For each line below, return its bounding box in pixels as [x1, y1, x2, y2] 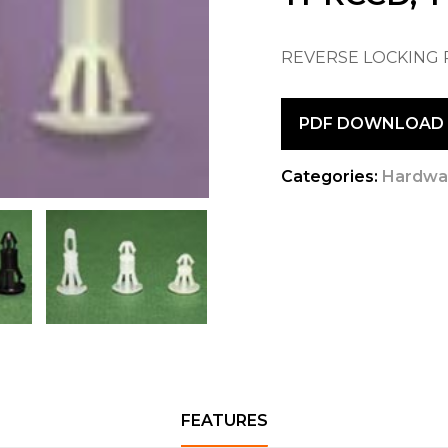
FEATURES [180, 410, 268, 430]
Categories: [281, 167, 379, 186]
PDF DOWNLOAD [298, 114, 444, 133]
